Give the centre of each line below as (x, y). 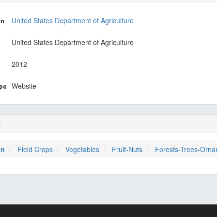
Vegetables (82, 149)
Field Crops (35, 149)
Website (24, 86)
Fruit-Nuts (127, 149)
